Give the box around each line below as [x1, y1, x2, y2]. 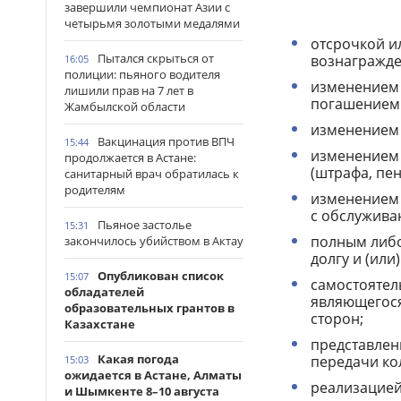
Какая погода [98, 351, 179, 367]
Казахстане [64, 316, 135, 332]
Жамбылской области [64, 98, 185, 115]
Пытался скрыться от [98, 50, 214, 66]
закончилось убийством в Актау [64, 233, 243, 249]
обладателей [64, 284, 144, 300]
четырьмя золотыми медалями [64, 15, 240, 31]
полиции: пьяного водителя [64, 66, 220, 82]
